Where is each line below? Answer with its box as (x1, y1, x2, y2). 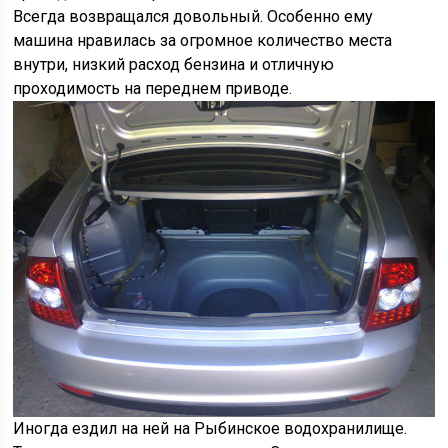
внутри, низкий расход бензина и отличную (13, 55, 335, 75)
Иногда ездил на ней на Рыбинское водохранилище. (13, 419, 408, 439)
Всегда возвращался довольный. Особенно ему (13, 7, 374, 27)
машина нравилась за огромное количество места (13, 31, 393, 51)
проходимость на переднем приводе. (13, 79, 293, 99)
